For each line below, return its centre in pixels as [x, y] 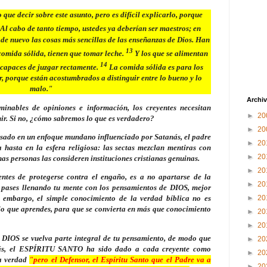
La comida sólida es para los [156, 67]
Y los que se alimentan [171, 54]
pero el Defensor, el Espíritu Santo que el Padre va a [122, 260]
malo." [41, 89]
